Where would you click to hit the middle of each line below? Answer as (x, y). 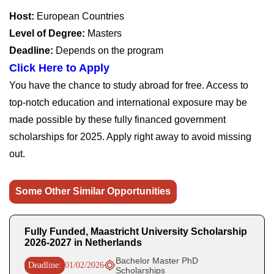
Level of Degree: (47, 33)
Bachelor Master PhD (157, 260)
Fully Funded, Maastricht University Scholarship (136, 231)
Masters (103, 33)
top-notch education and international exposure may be (128, 102)
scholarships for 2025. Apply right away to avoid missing (130, 136)
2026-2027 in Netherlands (83, 242)
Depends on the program (109, 50)
